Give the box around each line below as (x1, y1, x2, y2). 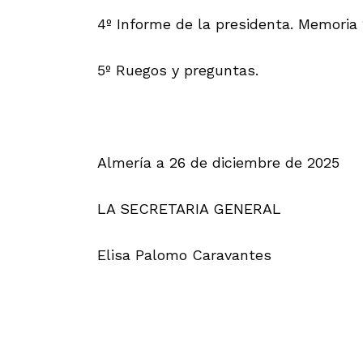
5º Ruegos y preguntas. (97, 61, 258, 79)
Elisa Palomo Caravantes (97, 246, 271, 263)
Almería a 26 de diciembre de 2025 (97, 153, 340, 171)
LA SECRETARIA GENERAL (97, 199, 281, 217)
